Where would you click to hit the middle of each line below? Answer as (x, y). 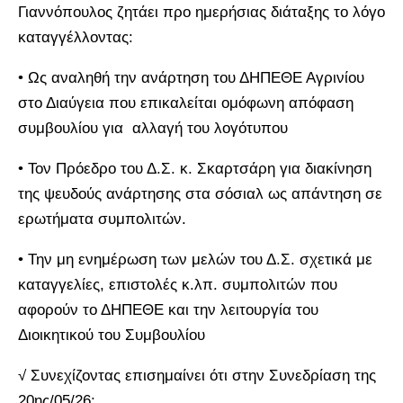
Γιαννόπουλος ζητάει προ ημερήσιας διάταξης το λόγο (201, 12)
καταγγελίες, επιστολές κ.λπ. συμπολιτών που (178, 284)
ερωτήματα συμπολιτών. (102, 219)
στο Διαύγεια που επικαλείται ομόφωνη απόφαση (186, 103)
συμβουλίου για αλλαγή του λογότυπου (153, 128)
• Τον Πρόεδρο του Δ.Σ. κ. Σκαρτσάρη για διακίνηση (195, 168)
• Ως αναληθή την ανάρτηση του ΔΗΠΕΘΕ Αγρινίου (191, 77)
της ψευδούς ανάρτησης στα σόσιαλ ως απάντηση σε (200, 193)
